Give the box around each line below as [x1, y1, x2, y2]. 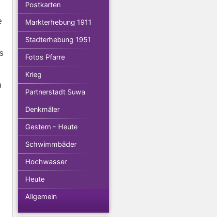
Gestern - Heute [25, 123, 77, 131]
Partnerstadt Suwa [25, 88, 85, 96]
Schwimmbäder [25, 140, 77, 148]
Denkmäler [25, 105, 60, 113]
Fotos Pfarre [25, 53, 65, 61]
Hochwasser [25, 157, 67, 166]
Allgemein [25, 192, 57, 201]
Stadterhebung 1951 [25, 35, 91, 44]
